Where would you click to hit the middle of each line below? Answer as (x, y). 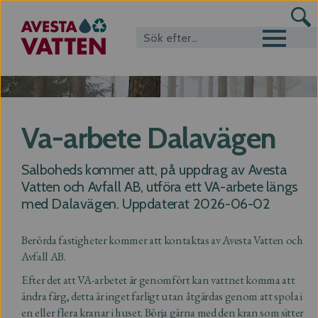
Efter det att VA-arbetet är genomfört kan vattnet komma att (158, 280)
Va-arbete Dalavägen (149, 138)
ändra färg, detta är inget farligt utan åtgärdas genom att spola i (162, 296)
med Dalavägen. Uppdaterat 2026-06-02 (146, 204)
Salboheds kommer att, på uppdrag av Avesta (154, 170)
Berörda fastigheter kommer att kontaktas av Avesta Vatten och (162, 240)
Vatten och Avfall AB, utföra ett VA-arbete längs (159, 187)
